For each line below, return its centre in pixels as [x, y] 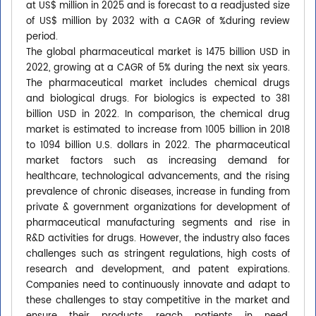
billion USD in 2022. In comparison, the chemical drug [158, 115]
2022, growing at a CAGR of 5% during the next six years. [158, 68]
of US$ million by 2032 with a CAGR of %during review [158, 22]
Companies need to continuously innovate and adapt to [158, 286]
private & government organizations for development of [158, 208]
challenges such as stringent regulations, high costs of [158, 255]
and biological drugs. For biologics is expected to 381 [158, 99]
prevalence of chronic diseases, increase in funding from [158, 193]
